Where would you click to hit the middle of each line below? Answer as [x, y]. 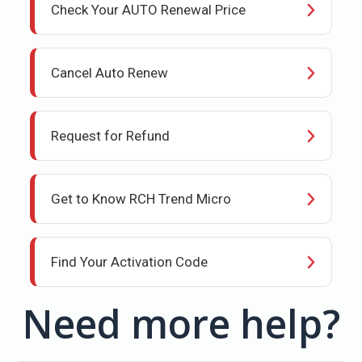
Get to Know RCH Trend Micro [141, 199]
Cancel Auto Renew [110, 73]
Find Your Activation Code [130, 262]
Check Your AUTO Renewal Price [149, 10]
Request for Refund [111, 136]
